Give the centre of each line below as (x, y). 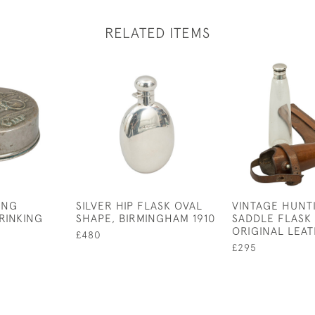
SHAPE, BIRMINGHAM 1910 (146, 218)
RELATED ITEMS (157, 33)
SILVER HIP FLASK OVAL (139, 205)
